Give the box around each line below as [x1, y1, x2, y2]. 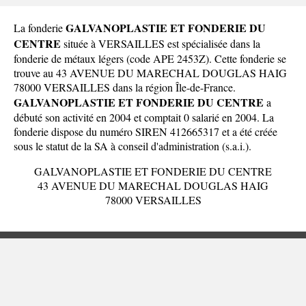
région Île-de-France [145, 79, 233, 94]
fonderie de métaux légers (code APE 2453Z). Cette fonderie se [14, 51, 286, 66]
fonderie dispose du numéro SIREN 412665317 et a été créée [14, 124, 277, 139]
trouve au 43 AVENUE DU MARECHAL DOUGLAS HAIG [14, 65, 287, 80]
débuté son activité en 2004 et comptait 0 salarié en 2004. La [14, 109, 274, 124]
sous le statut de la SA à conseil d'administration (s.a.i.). [14, 138, 251, 153]
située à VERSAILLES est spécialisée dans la [61, 36, 260, 51]
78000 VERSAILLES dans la [14, 79, 145, 94]
